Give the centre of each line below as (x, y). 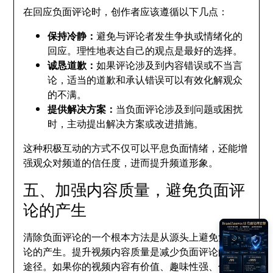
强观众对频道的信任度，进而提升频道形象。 (121, 162)
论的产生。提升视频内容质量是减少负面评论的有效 (136, 251)
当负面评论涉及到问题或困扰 (179, 109)
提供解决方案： (82, 109)
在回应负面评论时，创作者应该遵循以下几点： (126, 11)
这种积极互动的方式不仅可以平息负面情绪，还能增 (136, 148)
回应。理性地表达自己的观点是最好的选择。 (145, 50)
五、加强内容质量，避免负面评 (134, 190)
